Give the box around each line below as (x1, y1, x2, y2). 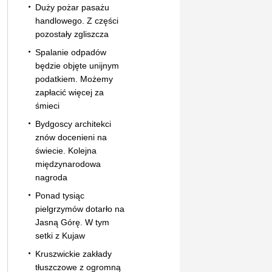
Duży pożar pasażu (35, 2, 109, 12)
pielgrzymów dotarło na (35, 203, 124, 214)
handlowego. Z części (35, 15, 118, 25)
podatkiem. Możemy (35, 73, 113, 84)
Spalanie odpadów (35, 47, 106, 57)
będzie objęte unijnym (35, 60, 119, 70)
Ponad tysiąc (35, 190, 84, 200)
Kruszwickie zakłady (35, 248, 112, 259)
